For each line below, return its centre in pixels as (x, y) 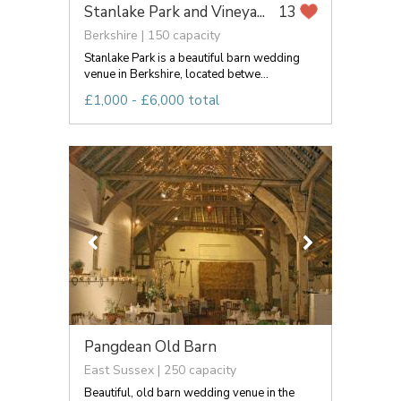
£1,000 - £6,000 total (152, 100)
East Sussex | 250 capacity (160, 370)
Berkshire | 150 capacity (152, 35)
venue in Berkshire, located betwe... (176, 74)
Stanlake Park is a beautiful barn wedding (192, 58)
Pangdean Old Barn (150, 346)
